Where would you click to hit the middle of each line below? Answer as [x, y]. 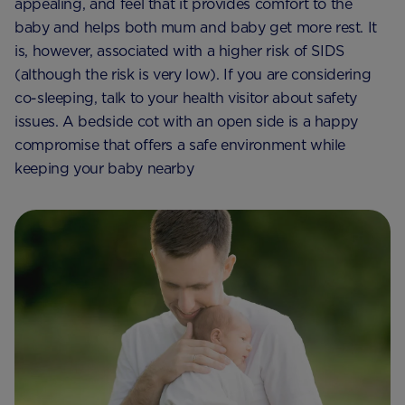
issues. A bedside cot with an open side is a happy [187, 121]
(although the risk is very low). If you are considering [193, 74]
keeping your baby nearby [104, 168]
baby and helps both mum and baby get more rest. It [196, 27]
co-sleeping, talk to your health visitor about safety [186, 98]
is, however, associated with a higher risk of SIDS [180, 51]
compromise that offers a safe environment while [180, 145]
